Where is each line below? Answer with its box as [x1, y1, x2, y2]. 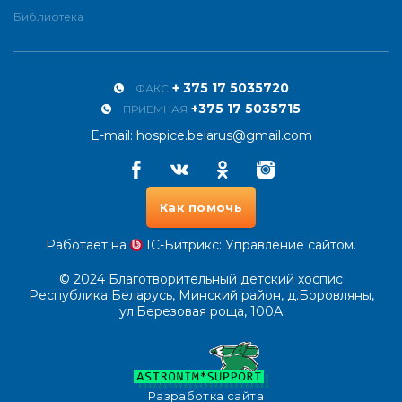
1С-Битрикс [144, 237, 219, 254]
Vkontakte [162, 152, 227, 169]
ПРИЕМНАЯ [123, 102, 188, 117]
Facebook [118, 152, 180, 169]
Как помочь [160, 200, 242, 215]
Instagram [248, 152, 312, 169]
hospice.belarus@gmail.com [135, 127, 312, 144]
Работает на [46, 237, 131, 254]
